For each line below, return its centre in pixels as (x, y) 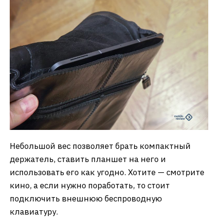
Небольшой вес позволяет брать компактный (100, 146)
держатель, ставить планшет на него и (88, 159)
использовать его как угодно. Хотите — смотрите (107, 172)
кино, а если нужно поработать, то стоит (90, 185)
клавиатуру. (34, 211)
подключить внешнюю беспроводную (86, 198)
